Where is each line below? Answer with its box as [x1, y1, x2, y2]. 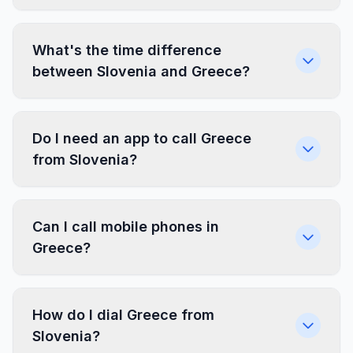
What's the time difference [32, 42, 221, 58]
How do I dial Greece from [32, 307, 214, 323]
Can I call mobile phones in [32, 218, 219, 235]
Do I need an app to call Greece [32, 130, 251, 147]
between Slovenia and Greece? [32, 63, 250, 80]
